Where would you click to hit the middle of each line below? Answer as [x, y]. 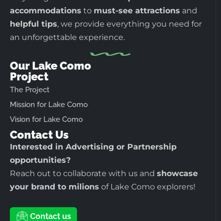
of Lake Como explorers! [147, 186]
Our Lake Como [51, 65]
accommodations [46, 11]
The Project [30, 90]
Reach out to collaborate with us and [83, 173]
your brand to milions [55, 186]
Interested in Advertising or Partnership [93, 147]
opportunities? [40, 160]
